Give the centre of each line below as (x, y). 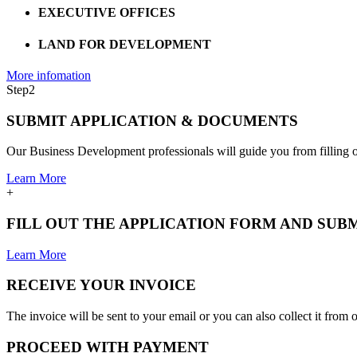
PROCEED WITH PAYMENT (108, 347)
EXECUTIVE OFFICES (107, 13)
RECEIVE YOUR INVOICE (101, 285)
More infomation (49, 75)
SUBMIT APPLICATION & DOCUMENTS (152, 120)
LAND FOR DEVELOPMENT (125, 44)
